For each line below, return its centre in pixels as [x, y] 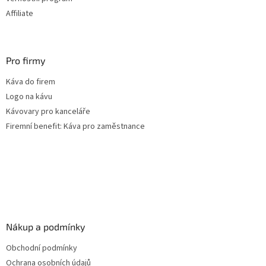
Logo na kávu [29, 97]
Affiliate [20, 14]
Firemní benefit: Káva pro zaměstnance [75, 127]
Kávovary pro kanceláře [48, 112]
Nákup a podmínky [45, 227]
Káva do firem [31, 82]
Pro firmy [26, 61]
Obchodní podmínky [42, 248]
